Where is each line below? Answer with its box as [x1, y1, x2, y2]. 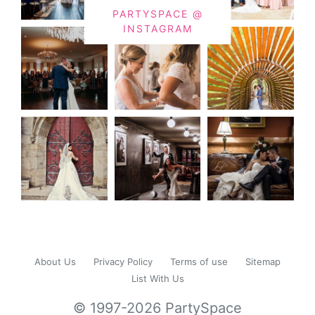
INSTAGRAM [122, 22, 193, 34]
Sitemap [245, 256, 281, 268]
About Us [34, 256, 76, 268]
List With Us [131, 273, 184, 285]
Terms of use [170, 256, 228, 268]
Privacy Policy [94, 256, 153, 268]
